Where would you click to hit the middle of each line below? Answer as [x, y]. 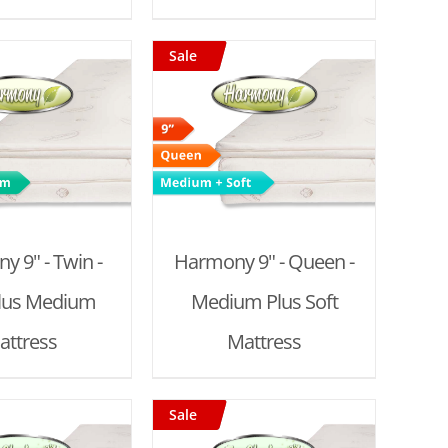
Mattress [264, 341]
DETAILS [42, 165]
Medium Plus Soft [264, 301]
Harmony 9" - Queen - [264, 261]
